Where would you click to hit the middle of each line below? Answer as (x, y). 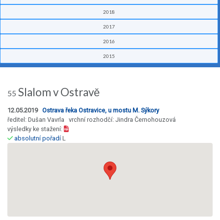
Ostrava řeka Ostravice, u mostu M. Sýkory (101, 110)
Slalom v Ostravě (58, 92)
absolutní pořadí (38, 138)
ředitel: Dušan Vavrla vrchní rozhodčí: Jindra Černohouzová (92, 120)
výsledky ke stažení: (36, 129)
